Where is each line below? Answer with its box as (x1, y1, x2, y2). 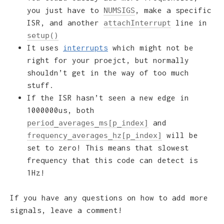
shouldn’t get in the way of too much (27, 67, 189, 77)
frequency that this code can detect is (27, 155, 198, 164)
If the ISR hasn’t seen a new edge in (27, 92, 189, 102)
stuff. (27, 80, 54, 89)
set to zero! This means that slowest (27, 142, 189, 152)
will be (162, 130, 198, 139)
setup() (27, 30, 58, 40)
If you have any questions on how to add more (10, 193, 208, 202)
